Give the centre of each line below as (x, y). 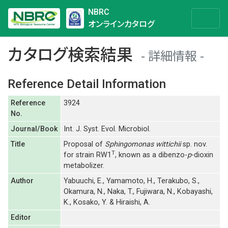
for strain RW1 (87, 155)
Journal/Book (34, 129)
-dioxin (202, 155)
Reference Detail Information (87, 84)
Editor (21, 218)
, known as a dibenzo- (151, 155)
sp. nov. (195, 144)
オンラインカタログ (121, 24)
